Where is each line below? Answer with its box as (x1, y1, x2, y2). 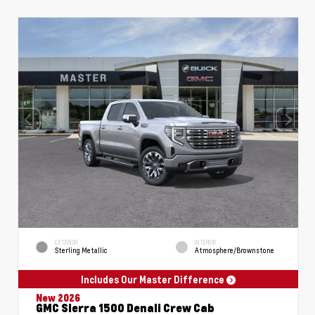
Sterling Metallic (55, 245, 108, 256)
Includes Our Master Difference (81, 273, 226, 285)
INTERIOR (195, 238, 216, 246)
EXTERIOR (55, 238, 77, 246)
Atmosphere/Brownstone (195, 245, 274, 256)
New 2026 (36, 291, 80, 304)
